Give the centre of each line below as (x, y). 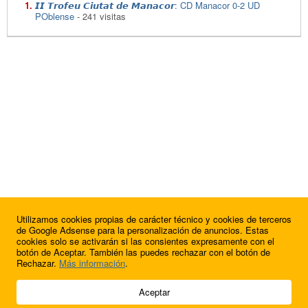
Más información (92, 263)
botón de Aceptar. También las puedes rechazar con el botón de (143, 252)
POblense (55, 16)
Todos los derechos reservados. (66, 296)
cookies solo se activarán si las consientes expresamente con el (145, 241)
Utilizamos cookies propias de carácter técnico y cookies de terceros (154, 219)
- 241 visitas (100, 16)
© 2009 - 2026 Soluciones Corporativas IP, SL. (96, 284)
